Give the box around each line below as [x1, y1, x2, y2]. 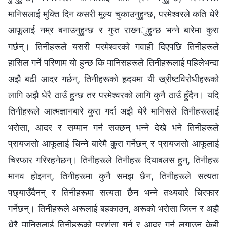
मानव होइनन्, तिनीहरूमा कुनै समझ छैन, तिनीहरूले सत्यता [8, 171, 219, 182]
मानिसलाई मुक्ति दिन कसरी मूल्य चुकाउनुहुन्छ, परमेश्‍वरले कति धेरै [8, 9, 219, 20]
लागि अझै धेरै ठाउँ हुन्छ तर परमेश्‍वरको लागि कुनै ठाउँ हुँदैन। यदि [8, 90, 219, 101]
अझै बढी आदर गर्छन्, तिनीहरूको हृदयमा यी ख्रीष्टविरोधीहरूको [8, 73, 219, 85]
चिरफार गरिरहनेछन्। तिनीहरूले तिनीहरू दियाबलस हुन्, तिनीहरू [8, 155, 219, 166]
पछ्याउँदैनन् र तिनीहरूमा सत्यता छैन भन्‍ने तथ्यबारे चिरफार [8, 187, 219, 198]
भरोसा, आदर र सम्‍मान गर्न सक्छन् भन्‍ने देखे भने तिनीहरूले [8, 122, 219, 133]
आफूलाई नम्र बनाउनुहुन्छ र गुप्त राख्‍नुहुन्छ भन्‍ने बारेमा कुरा [8, 25, 219, 36]
